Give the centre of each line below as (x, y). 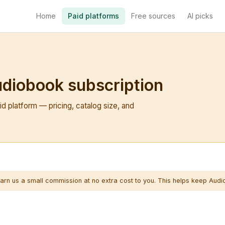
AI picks (200, 16)
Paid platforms (93, 16)
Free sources (153, 16)
